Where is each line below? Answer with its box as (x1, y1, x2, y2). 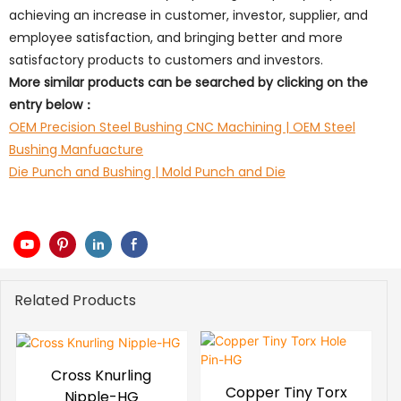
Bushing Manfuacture (9, 141, 143, 158)
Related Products (14, 290, 136, 311)
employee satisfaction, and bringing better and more (9, 29, 343, 47)
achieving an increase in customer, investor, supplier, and (9, 6, 368, 24)
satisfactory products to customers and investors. (9, 51, 323, 69)
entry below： (9, 96, 95, 114)
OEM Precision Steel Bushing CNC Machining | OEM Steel (9, 118, 355, 136)
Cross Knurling (51, 365, 152, 387)
